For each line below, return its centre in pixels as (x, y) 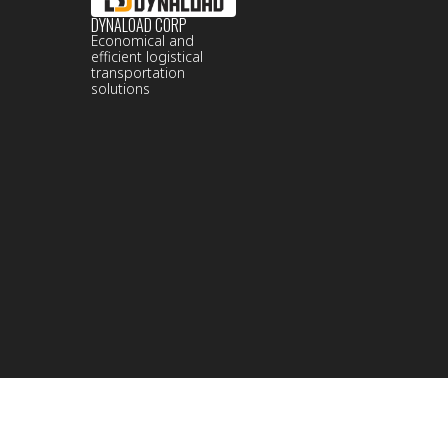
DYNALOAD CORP (138, 25)
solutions (120, 88)
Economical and (142, 40)
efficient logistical (146, 56)
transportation (137, 72)
